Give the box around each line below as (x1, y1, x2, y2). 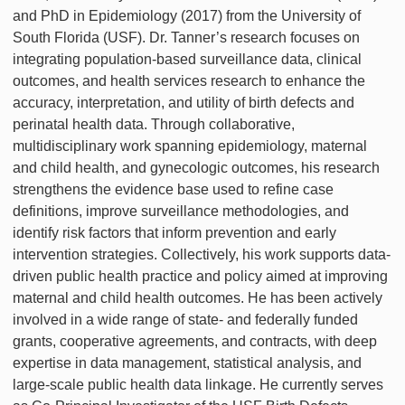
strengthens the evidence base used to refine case (13, 181, 334, 197)
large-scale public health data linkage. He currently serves (13, 376, 383, 392)
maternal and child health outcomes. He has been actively (13, 289, 382, 306)
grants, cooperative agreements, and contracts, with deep (13, 333, 377, 349)
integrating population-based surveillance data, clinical (13, 51, 362, 67)
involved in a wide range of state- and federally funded (13, 311, 358, 327)
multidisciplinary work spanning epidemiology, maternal (13, 137, 367, 154)
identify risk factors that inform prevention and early (13, 224, 336, 240)
